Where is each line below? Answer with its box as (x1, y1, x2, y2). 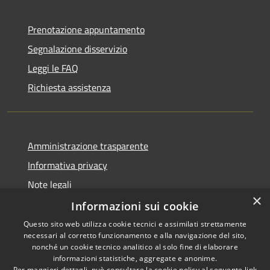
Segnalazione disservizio (28, 41, 127, 56)
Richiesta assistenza (28, 80, 111, 95)
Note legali (28, 177, 72, 192)
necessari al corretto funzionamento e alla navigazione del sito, (23, 230, 247, 240)
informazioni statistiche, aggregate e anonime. (52, 253, 218, 263)
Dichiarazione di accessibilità (28, 196, 145, 211)
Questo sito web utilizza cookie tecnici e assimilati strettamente (23, 219, 247, 229)
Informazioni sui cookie (71, 199, 199, 213)
